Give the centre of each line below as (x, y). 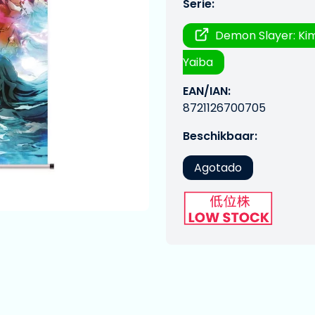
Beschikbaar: (220, 136)
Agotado (218, 168)
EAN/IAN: (207, 91)
